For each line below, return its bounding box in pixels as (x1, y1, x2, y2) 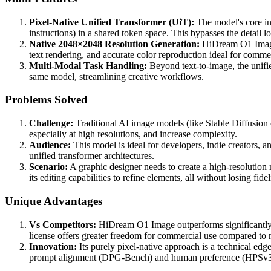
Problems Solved (5, 93, 88, 106)
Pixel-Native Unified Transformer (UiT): (29, 16, 194, 27)
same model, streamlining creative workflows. (29, 71, 204, 82)
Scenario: (29, 162, 68, 172)
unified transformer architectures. (29, 151, 154, 162)
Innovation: (29, 241, 77, 252)
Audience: (29, 140, 71, 151)
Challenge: (29, 118, 73, 129)
